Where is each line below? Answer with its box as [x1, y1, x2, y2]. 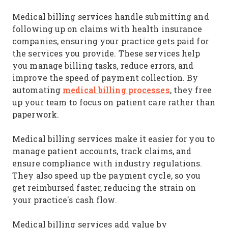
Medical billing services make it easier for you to [12, 133, 215, 144]
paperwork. [12, 109, 59, 120]
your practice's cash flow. [12, 194, 117, 205]
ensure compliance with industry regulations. [12, 158, 203, 168]
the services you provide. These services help [12, 48, 201, 59]
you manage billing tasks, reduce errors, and [12, 60, 194, 71]
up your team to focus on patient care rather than [12, 97, 215, 107]
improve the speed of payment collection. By [12, 72, 198, 83]
